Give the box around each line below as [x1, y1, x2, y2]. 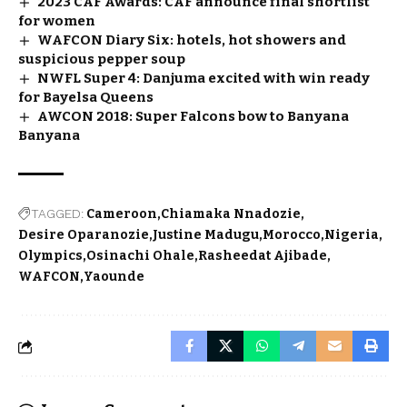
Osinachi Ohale [86, 248, 194, 263]
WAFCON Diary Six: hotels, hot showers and [37, 32, 347, 48]
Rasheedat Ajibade [198, 248, 327, 263]
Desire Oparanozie [18, 227, 149, 243]
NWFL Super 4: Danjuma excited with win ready [37, 70, 371, 86]
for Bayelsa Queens [18, 89, 154, 105]
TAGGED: [31, 206, 84, 221]
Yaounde [84, 269, 144, 284]
